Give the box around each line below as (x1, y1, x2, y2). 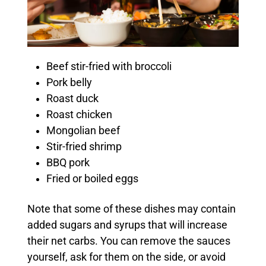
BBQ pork (46, 157, 92, 169)
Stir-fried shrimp (46, 141, 122, 153)
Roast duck (46, 93, 99, 105)
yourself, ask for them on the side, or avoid (27, 251, 226, 264)
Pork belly (46, 77, 92, 89)
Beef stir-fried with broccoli (46, 61, 172, 73)
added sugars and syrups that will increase (27, 219, 227, 232)
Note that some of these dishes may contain (27, 203, 236, 216)
